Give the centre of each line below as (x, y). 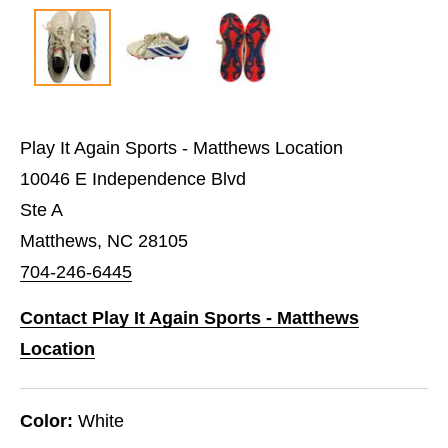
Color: (46, 420)
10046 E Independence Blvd (133, 178)
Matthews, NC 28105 (104, 240)
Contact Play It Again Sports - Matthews (189, 317)
